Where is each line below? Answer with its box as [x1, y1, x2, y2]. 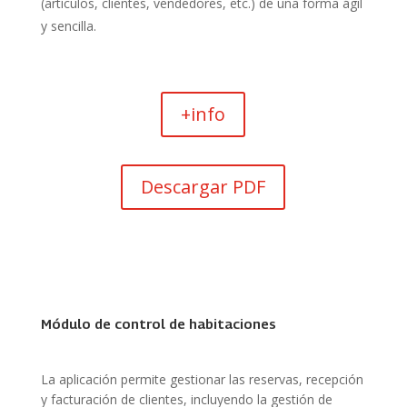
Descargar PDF [141, 174, 266, 200]
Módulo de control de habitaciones [40, 315, 276, 333]
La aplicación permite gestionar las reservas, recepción [40, 371, 363, 389]
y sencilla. [40, 17, 96, 35]
